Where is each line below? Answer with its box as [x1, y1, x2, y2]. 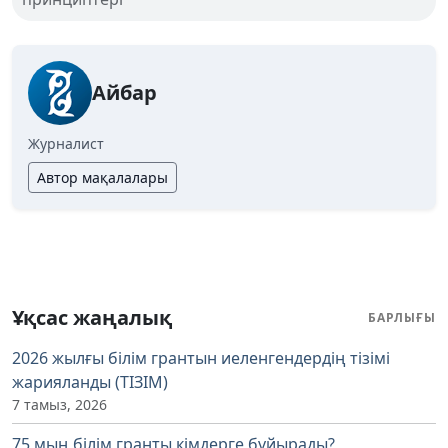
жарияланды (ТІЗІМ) [12, 370, 168, 393]
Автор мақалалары [37, 167, 168, 187]
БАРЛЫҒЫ [368, 308, 436, 326]
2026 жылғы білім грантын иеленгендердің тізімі [12, 346, 390, 369]
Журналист [28, 133, 104, 153]
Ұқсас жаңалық [12, 303, 172, 331]
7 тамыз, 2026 [12, 394, 107, 414]
